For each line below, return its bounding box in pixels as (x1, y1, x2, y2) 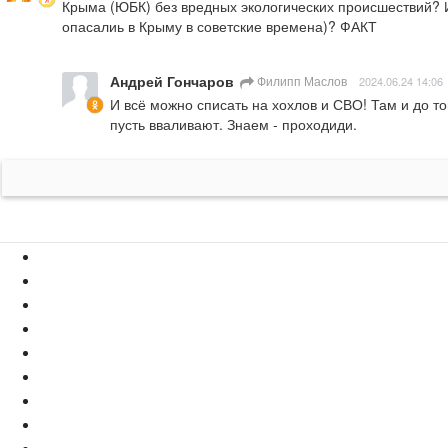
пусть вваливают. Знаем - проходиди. (110, 114, 357, 135)
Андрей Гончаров (110, 71, 234, 92)
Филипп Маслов (254, 72, 347, 90)
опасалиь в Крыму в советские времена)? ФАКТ (62, 16, 377, 37)
